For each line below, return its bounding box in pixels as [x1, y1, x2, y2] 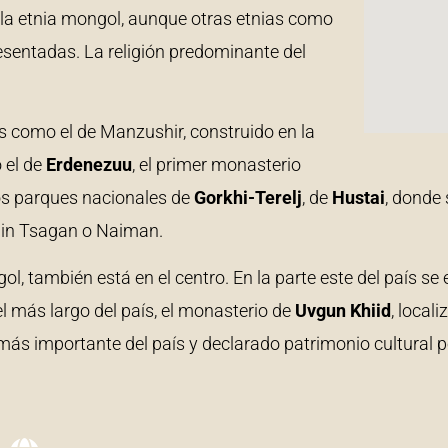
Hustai [332, 187, 385, 209]
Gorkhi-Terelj [194, 187, 302, 209]
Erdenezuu [46, 154, 132, 176]
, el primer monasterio [132, 154, 301, 176]
